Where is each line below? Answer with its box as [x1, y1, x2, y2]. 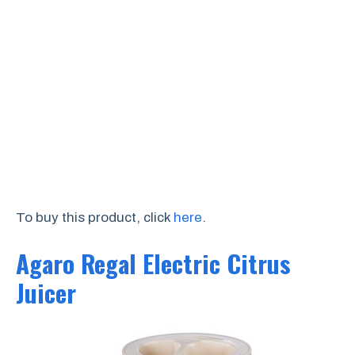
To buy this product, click [16, 210, 174, 225]
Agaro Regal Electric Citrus [16, 244, 291, 281]
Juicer [16, 273, 76, 311]
